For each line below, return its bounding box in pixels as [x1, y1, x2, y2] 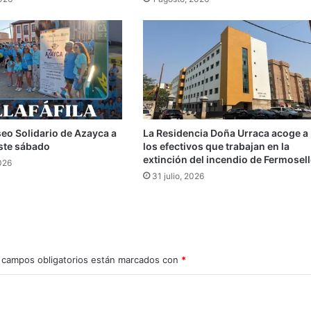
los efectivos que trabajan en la [142, 140, 289, 152]
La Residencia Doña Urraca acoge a [142, 126, 308, 139]
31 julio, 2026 [151, 170, 204, 181]
